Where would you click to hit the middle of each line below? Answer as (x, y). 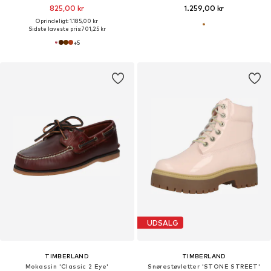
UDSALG (162, 223)
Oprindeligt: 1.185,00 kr (67, 21)
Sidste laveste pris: (54, 29)
